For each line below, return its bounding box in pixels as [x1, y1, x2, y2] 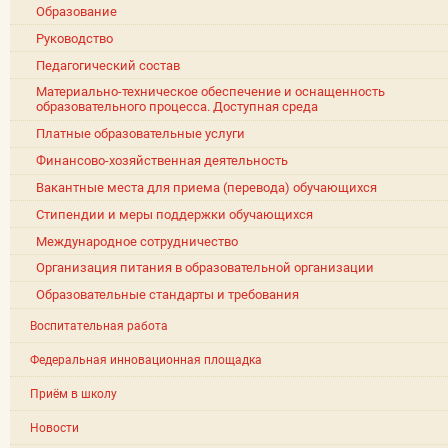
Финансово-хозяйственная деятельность [36, 153, 289, 169]
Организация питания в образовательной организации [36, 260, 375, 276]
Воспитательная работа [30, 318, 168, 333]
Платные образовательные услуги [36, 126, 246, 142]
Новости [30, 420, 79, 435]
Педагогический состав [36, 57, 181, 73]
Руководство [36, 30, 114, 46]
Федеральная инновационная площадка [30, 352, 262, 367]
